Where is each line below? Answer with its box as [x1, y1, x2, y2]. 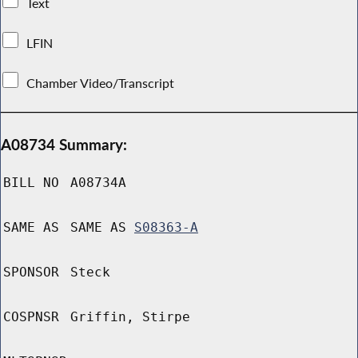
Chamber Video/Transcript [23, 74, 178, 91]
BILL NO [3, 175, 59, 191]
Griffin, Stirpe [70, 309, 190, 325]
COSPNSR [3, 309, 59, 325]
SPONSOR [3, 265, 59, 280]
